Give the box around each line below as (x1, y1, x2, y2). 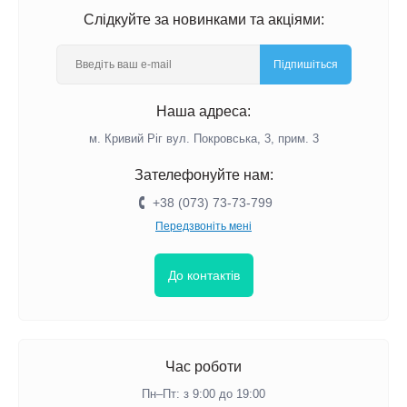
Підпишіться (273, 58, 338, 71)
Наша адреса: (156, 104, 251, 119)
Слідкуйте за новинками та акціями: (83, 12, 324, 27)
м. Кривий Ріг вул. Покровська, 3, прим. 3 (88, 132, 319, 145)
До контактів (167, 268, 240, 283)
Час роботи (165, 359, 242, 374)
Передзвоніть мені (155, 220, 252, 233)
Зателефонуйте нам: (134, 167, 273, 183)
